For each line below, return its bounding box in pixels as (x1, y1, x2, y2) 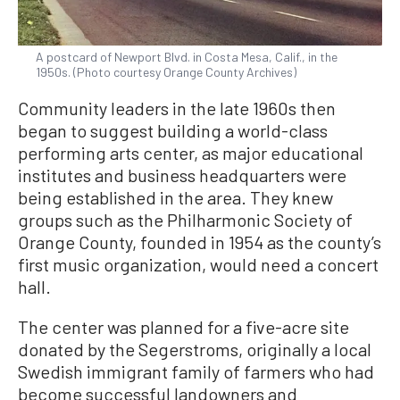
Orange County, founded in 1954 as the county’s (18, 230, 381, 253)
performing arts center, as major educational (18, 141, 363, 163)
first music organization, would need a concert (18, 253, 379, 275)
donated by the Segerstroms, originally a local (18, 337, 371, 360)
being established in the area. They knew (18, 186, 333, 208)
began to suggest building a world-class (18, 119, 328, 141)
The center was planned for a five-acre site (18, 315, 349, 337)
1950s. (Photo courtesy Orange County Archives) (36, 63, 296, 79)
